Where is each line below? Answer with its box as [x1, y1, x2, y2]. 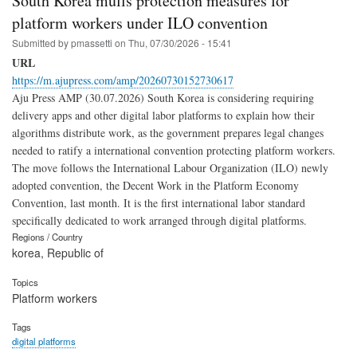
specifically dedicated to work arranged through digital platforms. [12, 212, 307, 228]
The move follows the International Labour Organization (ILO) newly [12, 159, 328, 175]
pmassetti [71, 35, 112, 49]
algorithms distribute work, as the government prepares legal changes [12, 124, 324, 140]
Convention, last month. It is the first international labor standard [12, 194, 305, 210]
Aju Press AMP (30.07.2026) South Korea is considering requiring [12, 89, 314, 105]
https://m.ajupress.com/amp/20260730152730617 [12, 72, 233, 88]
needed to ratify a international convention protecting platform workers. [12, 142, 335, 158]
